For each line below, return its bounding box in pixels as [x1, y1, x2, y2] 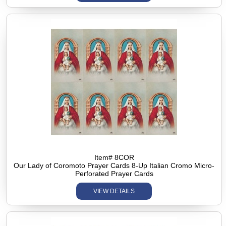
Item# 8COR [94, 153, 134, 161]
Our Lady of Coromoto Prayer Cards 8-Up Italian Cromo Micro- [14, 161, 215, 169]
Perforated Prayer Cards [75, 169, 153, 178]
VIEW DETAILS [93, 187, 135, 195]
